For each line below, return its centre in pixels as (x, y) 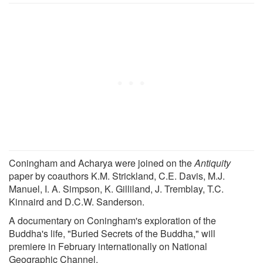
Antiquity (213, 163)
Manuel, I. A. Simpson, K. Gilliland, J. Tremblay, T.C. (116, 188)
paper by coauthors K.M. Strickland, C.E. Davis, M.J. (117, 176)
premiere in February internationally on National (108, 246)
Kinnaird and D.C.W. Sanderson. (77, 201)
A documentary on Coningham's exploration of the (112, 220)
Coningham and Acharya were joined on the (102, 163)
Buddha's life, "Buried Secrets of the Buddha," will (112, 233)
